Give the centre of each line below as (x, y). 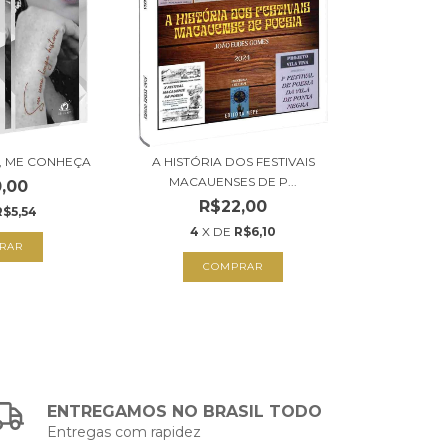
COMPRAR (233, 267)
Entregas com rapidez (124, 432)
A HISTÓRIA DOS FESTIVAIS (233, 162)
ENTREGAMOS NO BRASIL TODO (185, 412)
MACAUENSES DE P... (233, 182)
